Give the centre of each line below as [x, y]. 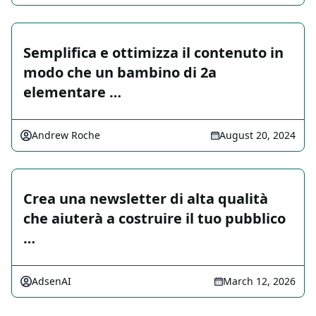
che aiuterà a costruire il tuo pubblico [154, 219]
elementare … [72, 92]
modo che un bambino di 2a [120, 73]
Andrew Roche [66, 135]
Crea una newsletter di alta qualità [146, 199]
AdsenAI [51, 281]
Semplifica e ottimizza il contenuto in [153, 53]
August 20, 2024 [257, 135]
